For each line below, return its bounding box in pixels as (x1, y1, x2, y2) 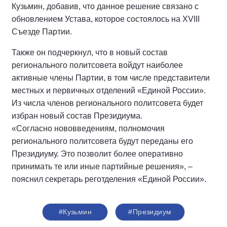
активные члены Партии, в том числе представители (12, 73, 210, 83)
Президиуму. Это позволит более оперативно (12, 149, 183, 159)
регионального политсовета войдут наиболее (12, 61, 183, 70)
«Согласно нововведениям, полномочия (12, 124, 165, 133)
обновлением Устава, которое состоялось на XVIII (12, 15, 200, 24)
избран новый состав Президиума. (12, 111, 142, 121)
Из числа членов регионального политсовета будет (12, 99, 203, 108)
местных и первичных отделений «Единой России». (12, 86, 206, 95)
